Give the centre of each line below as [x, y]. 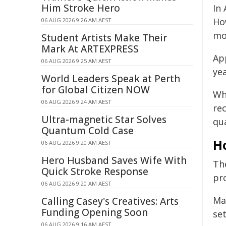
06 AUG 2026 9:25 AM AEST [76, 61]
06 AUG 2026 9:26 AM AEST [76, 20]
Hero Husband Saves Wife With [114, 160]
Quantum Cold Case [88, 131]
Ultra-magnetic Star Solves [104, 120]
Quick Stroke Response [95, 172]
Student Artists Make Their [104, 38]
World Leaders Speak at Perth [111, 79]
